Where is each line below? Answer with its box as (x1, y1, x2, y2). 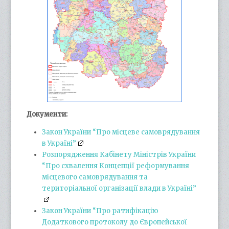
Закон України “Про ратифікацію (42, 207, 159, 216)
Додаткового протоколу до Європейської (42, 218, 188, 227)
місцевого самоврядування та (42, 173, 148, 182)
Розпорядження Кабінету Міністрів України (42, 150, 196, 159)
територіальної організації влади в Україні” (42, 184, 197, 193)
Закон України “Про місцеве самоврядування (42, 128, 200, 137)
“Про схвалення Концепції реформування (42, 162, 190, 171)
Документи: (27, 110, 68, 119)
